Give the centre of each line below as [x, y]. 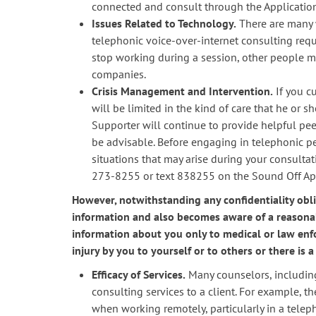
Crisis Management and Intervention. [182, 91]
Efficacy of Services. [139, 274]
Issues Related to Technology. [164, 23]
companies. [119, 74]
